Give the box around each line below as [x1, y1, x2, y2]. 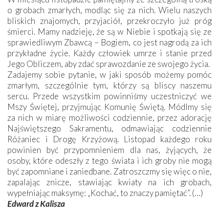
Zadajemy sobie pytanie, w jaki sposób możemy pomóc [7, 69, 212, 80]
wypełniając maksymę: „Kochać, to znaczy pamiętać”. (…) [7, 187, 203, 198]
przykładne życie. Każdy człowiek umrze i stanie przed [7, 47, 212, 58]
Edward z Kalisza [7, 198, 65, 209]
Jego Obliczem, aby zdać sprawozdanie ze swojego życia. [7, 58, 210, 69]
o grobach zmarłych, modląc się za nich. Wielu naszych [7, 4, 212, 15]
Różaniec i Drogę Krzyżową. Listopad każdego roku [7, 133, 212, 144]
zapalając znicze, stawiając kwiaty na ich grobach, [7, 176, 212, 187]
